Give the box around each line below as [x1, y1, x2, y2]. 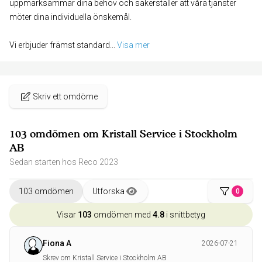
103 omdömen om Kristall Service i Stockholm [9, 127, 237, 140]
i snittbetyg [164, 210, 205, 219]
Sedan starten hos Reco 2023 [9, 157, 118, 167]
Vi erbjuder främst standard [9, 40, 110, 50]
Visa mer [117, 40, 150, 50]
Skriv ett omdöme [33, 92, 98, 101]
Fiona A [43, 239, 71, 248]
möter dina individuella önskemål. [9, 12, 132, 22]
